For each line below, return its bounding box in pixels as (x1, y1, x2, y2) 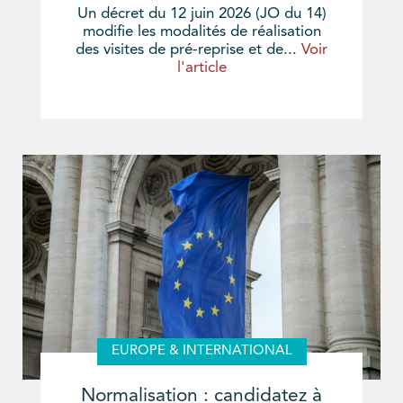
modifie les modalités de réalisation (82, 24, 321, 40)
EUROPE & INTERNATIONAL (111, 345, 292, 359)
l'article (176, 60, 227, 76)
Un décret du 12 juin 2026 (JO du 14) (76, 6, 327, 22)
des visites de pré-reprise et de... (76, 42, 301, 58)
